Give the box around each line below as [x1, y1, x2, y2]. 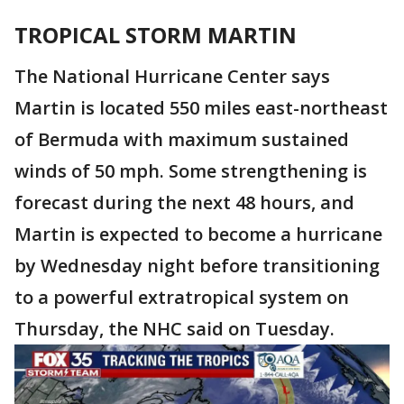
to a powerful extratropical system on [14, 285, 349, 309]
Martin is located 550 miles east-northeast [14, 96, 388, 120]
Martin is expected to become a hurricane [14, 222, 382, 246]
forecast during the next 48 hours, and [14, 190, 354, 215]
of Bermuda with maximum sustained [14, 127, 349, 151]
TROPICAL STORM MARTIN [14, 20, 297, 50]
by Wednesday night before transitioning [14, 253, 380, 278]
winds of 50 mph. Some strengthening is [14, 159, 367, 183]
